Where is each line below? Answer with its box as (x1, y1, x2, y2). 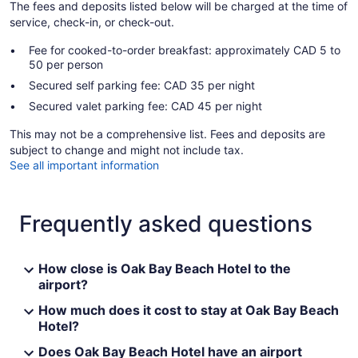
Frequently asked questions (19, 210, 312, 238)
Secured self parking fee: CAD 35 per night (29, 78, 255, 93)
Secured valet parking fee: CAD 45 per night (29, 99, 262, 113)
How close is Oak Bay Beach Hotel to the (38, 261, 291, 277)
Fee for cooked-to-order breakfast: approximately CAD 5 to (29, 43, 340, 58)
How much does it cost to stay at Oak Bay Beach (38, 302, 339, 319)
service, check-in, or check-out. (10, 15, 174, 30)
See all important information (10, 158, 159, 173)
